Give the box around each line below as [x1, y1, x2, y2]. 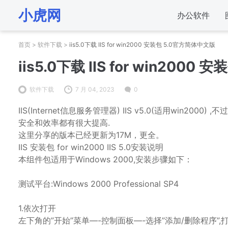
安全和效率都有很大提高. [18, 117, 110, 128]
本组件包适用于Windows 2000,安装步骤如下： [18, 154, 192, 164]
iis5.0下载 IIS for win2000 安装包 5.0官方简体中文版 [69, 40, 215, 48]
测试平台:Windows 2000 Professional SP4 [18, 178, 179, 189]
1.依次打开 [18, 203, 56, 213]
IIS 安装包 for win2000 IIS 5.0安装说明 [18, 141, 163, 152]
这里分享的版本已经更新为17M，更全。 [18, 129, 164, 140]
